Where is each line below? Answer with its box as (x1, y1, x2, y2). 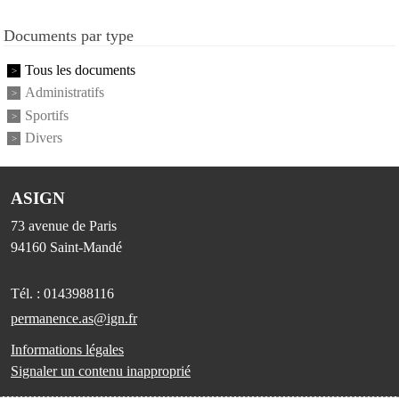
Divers (25, 130, 62, 146)
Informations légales (11, 342, 124, 358)
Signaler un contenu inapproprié (11, 363, 191, 379)
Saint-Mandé (50, 240, 122, 256)
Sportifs (25, 108, 69, 124)
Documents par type (4, 27, 134, 45)
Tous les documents (25, 62, 135, 78)
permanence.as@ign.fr (11, 311, 137, 327)
